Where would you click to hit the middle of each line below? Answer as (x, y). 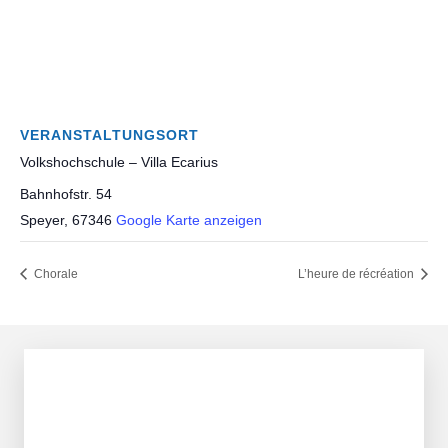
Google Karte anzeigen (189, 220)
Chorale (54, 274)
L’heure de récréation (357, 274)
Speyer (42, 220)
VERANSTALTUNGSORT (109, 135)
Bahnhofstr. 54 (66, 194)
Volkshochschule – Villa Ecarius (119, 162)
